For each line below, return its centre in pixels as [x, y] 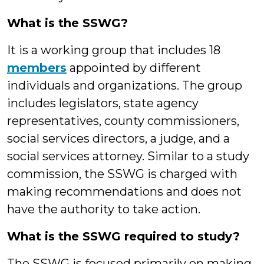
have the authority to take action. [104, 209]
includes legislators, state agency [103, 103]
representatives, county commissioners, [123, 121]
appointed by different [134, 68]
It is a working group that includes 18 [114, 50]
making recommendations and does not [124, 192]
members [37, 68]
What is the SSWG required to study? [123, 236]
